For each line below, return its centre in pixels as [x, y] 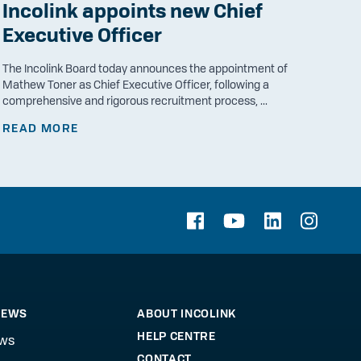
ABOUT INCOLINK [187, 313]
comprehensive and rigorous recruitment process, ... [135, 101]
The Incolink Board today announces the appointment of [145, 69]
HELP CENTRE [176, 336]
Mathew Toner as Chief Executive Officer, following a [136, 85]
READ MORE [41, 129]
